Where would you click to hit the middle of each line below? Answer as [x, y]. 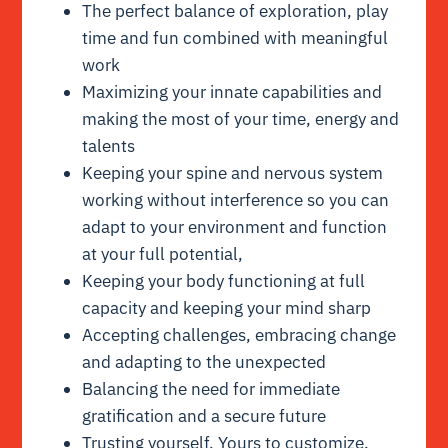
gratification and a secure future [204, 415]
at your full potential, [163, 253]
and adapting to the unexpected [204, 361]
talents [109, 145]
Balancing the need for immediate [211, 388]
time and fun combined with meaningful [235, 37]
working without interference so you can [236, 199]
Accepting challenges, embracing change [239, 334]
